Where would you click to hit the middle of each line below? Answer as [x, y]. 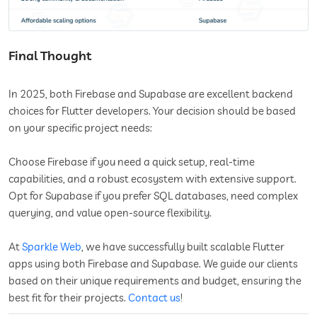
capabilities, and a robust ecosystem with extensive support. [152, 178]
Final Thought [50, 55]
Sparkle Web [52, 246]
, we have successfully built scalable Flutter [183, 246]
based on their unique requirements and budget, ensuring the [155, 280]
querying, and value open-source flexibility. [110, 212]
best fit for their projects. [68, 297]
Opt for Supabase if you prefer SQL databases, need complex [153, 195]
